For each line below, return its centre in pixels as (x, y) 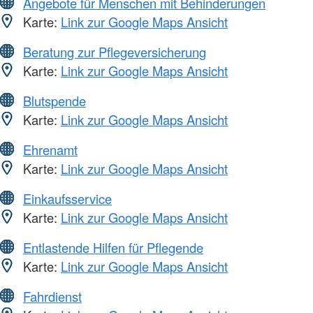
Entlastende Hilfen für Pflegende (113, 247)
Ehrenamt (50, 149)
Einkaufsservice (67, 198)
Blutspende (54, 100)
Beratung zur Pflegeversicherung (115, 51)
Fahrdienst (52, 296)
